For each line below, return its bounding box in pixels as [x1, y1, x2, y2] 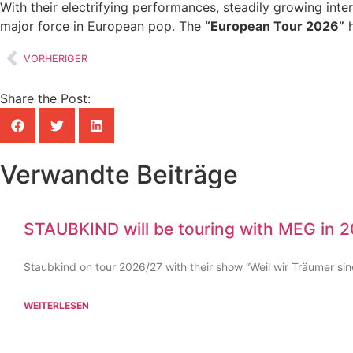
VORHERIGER [24, 52, 87, 65]
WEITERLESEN [24, 299, 89, 312]
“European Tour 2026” [205, 17, 344, 34]
